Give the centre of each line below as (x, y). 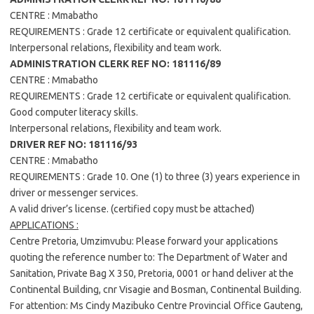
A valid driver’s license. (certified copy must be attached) (132, 209)
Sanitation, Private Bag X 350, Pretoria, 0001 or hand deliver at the (152, 273)
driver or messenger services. (74, 193)
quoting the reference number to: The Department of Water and (149, 257)
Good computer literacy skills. (74, 112)
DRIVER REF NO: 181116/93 (74, 144)
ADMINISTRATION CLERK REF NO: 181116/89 (115, 64)
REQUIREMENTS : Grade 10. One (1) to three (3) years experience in (155, 177)
